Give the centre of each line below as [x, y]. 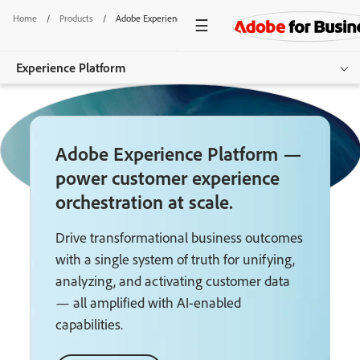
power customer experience [168, 178]
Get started [57, 258]
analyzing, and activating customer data [173, 281]
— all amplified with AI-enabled [149, 303]
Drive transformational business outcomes [180, 237]
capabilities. [90, 324]
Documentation [51, 186]
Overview [39, 117]
